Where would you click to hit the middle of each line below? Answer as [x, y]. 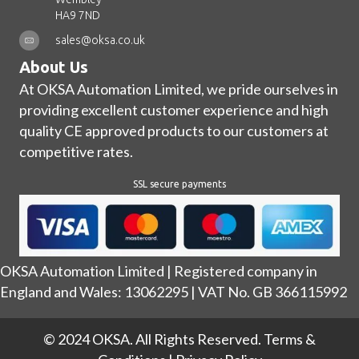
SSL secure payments [179, 184]
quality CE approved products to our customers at [174, 131]
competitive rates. [76, 152]
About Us [54, 67]
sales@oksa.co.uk [100, 40]
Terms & [290, 339]
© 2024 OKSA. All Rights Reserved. [153, 339]
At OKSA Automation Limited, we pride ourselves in [179, 89]
